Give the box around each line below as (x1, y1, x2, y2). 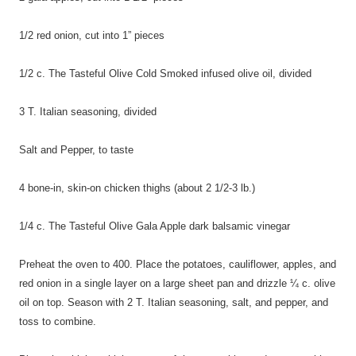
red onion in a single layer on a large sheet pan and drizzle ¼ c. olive (19, 277, 335, 289)
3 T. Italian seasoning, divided (19, 105, 157, 118)
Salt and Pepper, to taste (19, 143, 133, 156)
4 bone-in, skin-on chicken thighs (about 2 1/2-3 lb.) (19, 181, 255, 194)
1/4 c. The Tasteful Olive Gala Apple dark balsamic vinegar (19, 219, 290, 232)
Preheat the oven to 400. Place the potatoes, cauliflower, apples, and (19, 257, 336, 270)
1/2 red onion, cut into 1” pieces (19, 29, 164, 41)
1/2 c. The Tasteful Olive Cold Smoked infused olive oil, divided (19, 67, 311, 79)
